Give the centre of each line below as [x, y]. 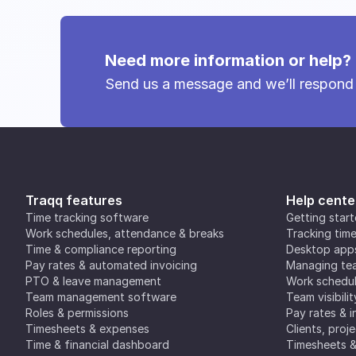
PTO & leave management [93, 281]
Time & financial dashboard [97, 344]
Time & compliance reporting [101, 249]
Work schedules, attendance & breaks [125, 233]
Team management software [101, 297]
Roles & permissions [77, 313]
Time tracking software [87, 217]
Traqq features [74, 200]
